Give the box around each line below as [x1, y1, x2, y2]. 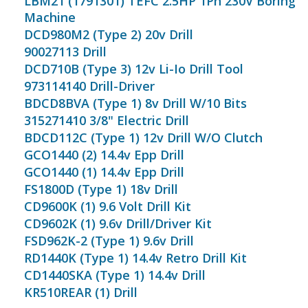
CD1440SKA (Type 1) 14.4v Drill [24, 267, 206, 283]
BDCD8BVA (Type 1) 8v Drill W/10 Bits [24, 95, 247, 111]
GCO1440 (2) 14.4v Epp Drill [24, 146, 184, 163]
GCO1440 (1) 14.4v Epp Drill [24, 164, 184, 180]
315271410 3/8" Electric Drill [24, 112, 189, 129]
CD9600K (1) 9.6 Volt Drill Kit [24, 198, 191, 214]
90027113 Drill [24, 43, 107, 60]
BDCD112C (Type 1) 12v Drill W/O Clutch [24, 129, 263, 146]
